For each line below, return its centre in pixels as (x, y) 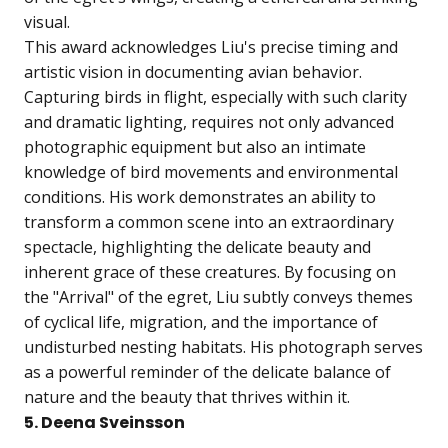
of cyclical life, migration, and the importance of (201, 322)
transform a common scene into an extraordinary (209, 222)
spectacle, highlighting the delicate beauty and (197, 247)
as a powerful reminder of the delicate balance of (207, 372)
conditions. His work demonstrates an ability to (200, 197)
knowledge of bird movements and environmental (211, 172)
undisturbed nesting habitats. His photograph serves (223, 347)
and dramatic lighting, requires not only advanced (209, 122)
